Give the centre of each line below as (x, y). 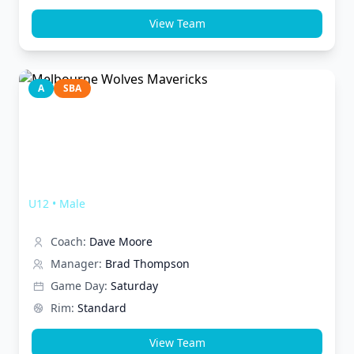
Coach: (68, 241)
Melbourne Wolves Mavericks (132, 184)
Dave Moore (121, 241)
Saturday (134, 286)
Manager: (76, 264)
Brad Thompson (147, 264)
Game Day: (79, 286)
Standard (102, 308)
